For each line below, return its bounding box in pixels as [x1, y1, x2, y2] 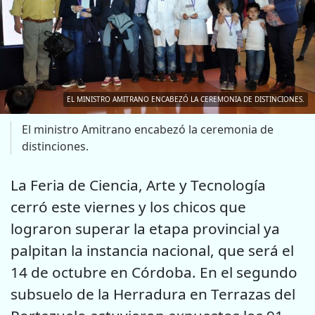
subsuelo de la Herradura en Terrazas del [11, 283, 295, 304]
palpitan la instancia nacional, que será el [11, 240, 294, 260]
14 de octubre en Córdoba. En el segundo [11, 262, 297, 282]
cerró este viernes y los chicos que [11, 196, 246, 217]
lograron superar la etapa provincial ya [11, 218, 280, 238]
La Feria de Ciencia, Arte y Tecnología [11, 174, 266, 195]
